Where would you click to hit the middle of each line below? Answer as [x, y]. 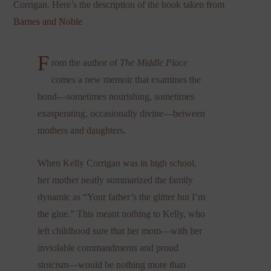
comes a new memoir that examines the [126, 79]
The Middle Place [153, 62]
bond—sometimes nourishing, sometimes [116, 96]
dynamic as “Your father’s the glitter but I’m [122, 197]
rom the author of [85, 62]
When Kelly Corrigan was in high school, [117, 163]
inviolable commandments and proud [108, 247]
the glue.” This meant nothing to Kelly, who [122, 214]
